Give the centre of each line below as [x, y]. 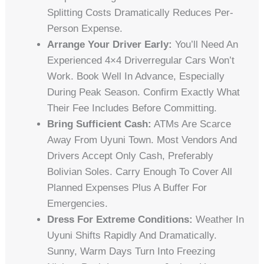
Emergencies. [78, 203]
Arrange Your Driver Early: [110, 44]
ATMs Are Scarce [192, 124]
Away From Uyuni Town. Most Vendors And [142, 140]
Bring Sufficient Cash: [100, 124]
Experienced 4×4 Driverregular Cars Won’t [141, 60]
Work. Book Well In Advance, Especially [136, 76]
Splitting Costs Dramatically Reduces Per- [141, 12]
